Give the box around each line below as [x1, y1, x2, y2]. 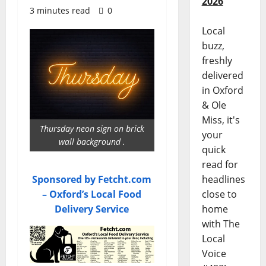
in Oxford [201, 84, 243, 97]
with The [201, 217, 240, 231]
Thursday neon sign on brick [39, 123, 144, 134]
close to [201, 188, 237, 201]
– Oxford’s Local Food [42, 188, 142, 201]
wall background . [58, 136, 125, 147]
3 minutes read [30, 5, 90, 16]
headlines [201, 173, 245, 186]
